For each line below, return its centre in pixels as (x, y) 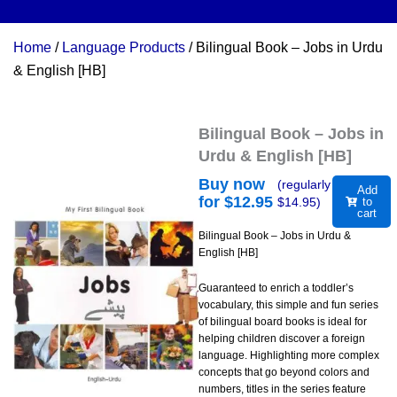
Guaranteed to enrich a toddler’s (276, 288)
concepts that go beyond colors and (284, 373)
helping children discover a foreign (282, 339)
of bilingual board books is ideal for (283, 322)
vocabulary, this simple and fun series (288, 305)
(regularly (304, 185)
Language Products (124, 48)
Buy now (232, 185)
